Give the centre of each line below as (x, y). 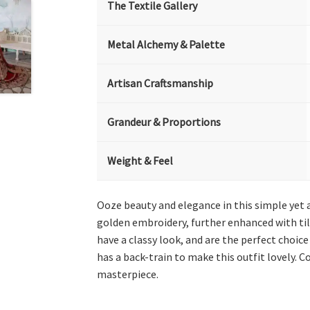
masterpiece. (128, 274)
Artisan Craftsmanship (161, 83)
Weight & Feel (140, 161)
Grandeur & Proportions (164, 122)
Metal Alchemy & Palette (166, 44)
